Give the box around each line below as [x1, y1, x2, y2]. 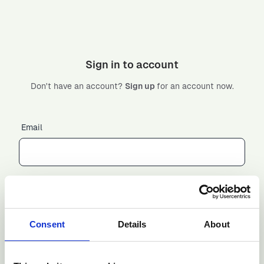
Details [117, 219, 147, 229]
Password [21, 190, 58, 200]
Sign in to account [85, 58, 179, 71]
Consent [29, 219, 65, 229]
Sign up [124, 81, 157, 91]
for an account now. [156, 81, 234, 91]
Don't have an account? [30, 81, 125, 91]
